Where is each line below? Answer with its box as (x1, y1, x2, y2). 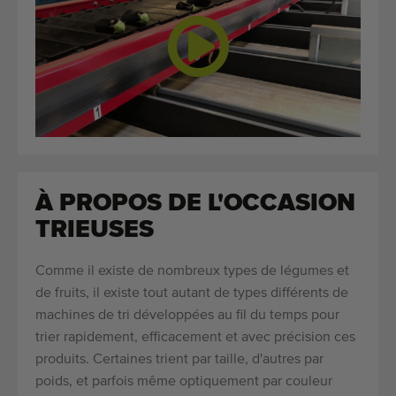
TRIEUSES (35, 217, 154, 243)
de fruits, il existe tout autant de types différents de (35, 286, 348, 301)
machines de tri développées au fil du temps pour (35, 308, 339, 324)
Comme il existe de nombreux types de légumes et (35, 264, 349, 279)
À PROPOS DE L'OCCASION (35, 191, 355, 217)
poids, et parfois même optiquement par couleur (35, 375, 332, 390)
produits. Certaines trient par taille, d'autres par (35, 353, 324, 368)
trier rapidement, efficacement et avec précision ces (35, 331, 355, 346)
